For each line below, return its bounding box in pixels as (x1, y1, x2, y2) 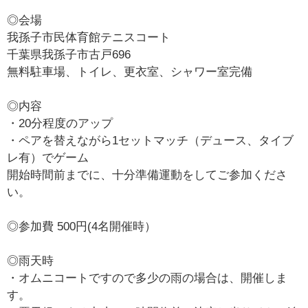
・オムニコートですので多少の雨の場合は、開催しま (7, 272, 288, 285)
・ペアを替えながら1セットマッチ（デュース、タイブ (7, 134, 294, 148)
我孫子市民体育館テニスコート (7, 31, 171, 45)
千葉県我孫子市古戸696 (7, 48, 131, 62)
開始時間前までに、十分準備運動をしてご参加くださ (7, 168, 288, 182)
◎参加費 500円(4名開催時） (7, 220, 157, 234)
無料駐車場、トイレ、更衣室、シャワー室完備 (7, 65, 253, 79)
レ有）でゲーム (7, 151, 89, 165)
